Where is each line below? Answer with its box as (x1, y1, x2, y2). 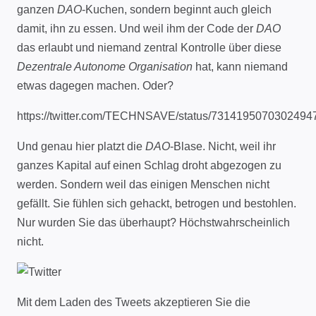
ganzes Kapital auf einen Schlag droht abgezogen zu (17, 159, 281, 171)
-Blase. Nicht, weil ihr (170, 140, 276, 152)
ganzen (17, 3, 57, 16)
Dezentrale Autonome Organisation (17, 60, 193, 73)
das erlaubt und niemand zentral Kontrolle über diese (17, 41, 281, 54)
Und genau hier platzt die (17, 140, 145, 152)
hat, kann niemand (193, 60, 288, 73)
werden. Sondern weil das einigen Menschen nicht (17, 178, 269, 190)
